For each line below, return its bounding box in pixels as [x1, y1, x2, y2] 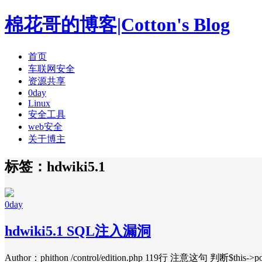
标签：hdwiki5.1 [5, 158, 105, 174]
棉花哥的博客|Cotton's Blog [5, 14, 230, 36]
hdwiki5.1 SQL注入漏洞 [5, 223, 151, 239]
